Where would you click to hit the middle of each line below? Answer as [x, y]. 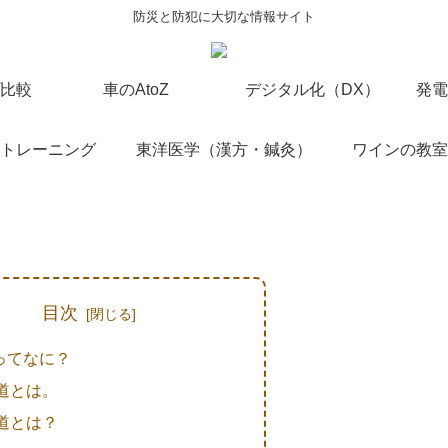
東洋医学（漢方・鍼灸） [224, 149]
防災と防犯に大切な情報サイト [224, 16]
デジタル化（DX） [312, 89]
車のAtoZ [136, 89]
